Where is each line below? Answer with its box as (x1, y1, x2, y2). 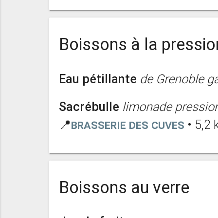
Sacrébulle (58, 99, 119, 114)
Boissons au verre (58, 177, 189, 198)
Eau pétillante (58, 71, 137, 87)
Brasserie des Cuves (71, 117, 184, 132)
